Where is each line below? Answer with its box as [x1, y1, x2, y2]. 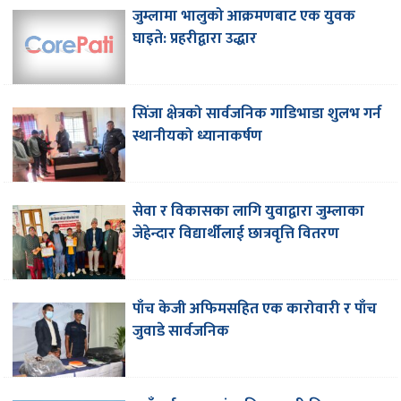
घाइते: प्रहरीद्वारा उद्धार [132, 26, 258, 52]
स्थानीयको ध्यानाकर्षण [132, 124, 263, 149]
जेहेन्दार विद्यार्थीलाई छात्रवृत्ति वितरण [132, 221, 340, 247]
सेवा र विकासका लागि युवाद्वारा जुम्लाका [132, 199, 365, 225]
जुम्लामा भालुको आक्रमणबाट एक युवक [132, 4, 356, 30]
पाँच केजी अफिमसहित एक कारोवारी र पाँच [132, 296, 378, 322]
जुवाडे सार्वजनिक [132, 319, 230, 345]
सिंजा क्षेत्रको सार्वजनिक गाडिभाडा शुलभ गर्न [132, 101, 382, 127]
